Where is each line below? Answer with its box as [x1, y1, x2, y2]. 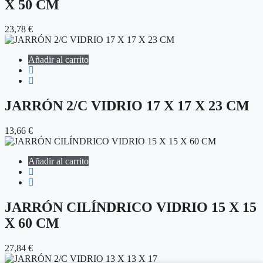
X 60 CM [5, 215, 59, 231]
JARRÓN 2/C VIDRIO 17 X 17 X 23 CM [5, 98, 249, 114]
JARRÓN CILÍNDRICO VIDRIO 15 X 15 [5, 200, 257, 215]
